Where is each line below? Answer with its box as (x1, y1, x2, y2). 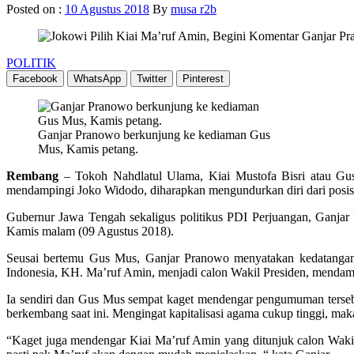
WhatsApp (73, 72, 121, 85)
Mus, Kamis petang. (38, 141, 138, 156)
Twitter (137, 72, 167, 85)
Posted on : (6, 2, 65, 16)
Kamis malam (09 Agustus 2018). (6, 224, 174, 238)
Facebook (13, 72, 58, 85)
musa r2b (171, 2, 217, 16)
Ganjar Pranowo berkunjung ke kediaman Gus (38, 127, 270, 141)
